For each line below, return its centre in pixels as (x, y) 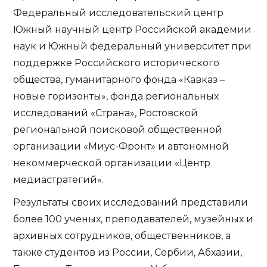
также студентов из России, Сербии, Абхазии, (128, 252)
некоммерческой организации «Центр (112, 163)
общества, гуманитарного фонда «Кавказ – (119, 80)
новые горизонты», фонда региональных (116, 96)
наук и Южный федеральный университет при (133, 46)
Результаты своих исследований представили (131, 202)
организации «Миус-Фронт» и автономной (121, 146)
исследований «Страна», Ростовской (106, 113)
